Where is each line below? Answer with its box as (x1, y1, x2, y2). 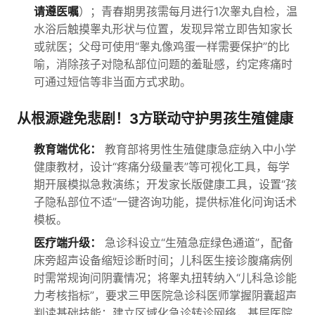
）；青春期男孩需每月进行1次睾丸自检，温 (79, 4, 297, 18)
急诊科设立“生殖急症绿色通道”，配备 (101, 236, 293, 250)
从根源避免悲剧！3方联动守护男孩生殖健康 (17, 110, 293, 127)
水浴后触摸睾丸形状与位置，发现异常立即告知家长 (34, 22, 292, 36)
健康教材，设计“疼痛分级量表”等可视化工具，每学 (34, 160, 290, 174)
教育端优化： (34, 142, 101, 156)
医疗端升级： (34, 236, 101, 250)
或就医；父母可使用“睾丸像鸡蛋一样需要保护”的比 (34, 39, 290, 53)
